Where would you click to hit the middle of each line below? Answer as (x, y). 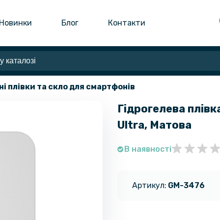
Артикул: (149, 185)
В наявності (148, 149)
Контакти (127, 23)
